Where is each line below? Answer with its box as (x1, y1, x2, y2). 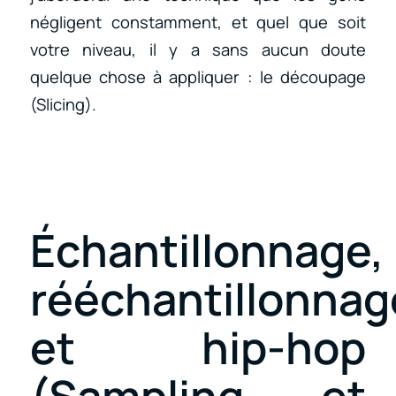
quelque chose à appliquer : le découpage (29, 65, 367, 88)
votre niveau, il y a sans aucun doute (29, 37, 367, 61)
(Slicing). (29, 92, 96, 116)
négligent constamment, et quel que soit (29, 10, 367, 34)
